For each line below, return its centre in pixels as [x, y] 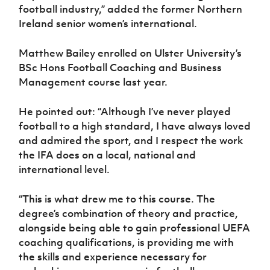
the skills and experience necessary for [113, 257]
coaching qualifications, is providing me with [127, 243]
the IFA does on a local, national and [108, 155]
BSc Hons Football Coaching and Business [121, 68]
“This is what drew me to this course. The [117, 199]
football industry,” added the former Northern [131, 9]
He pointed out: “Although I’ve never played [125, 112]
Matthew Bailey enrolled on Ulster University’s [130, 53]
